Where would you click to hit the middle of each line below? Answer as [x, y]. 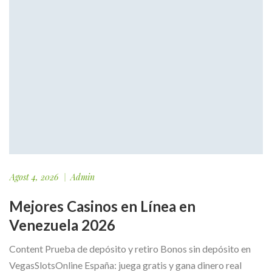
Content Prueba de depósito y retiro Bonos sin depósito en [130, 249]
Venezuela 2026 [62, 225]
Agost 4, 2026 [34, 177]
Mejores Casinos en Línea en [102, 206]
